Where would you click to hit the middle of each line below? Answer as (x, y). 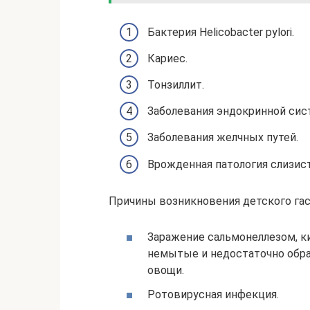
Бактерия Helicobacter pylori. (221, 32)
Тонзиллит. (176, 84)
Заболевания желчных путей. (223, 138)
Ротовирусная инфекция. (213, 294)
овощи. (166, 270)
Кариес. (167, 58)
